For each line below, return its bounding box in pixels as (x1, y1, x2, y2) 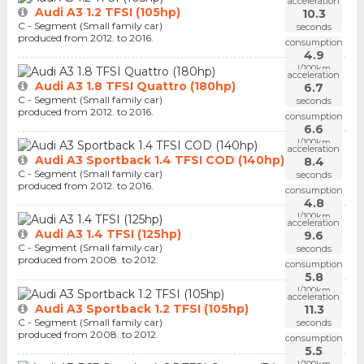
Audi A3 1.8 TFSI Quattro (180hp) (34, 79, 236, 94)
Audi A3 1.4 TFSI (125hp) (34, 227, 181, 242)
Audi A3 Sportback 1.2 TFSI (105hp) (34, 301, 249, 316)
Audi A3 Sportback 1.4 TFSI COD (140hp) (34, 153, 284, 168)
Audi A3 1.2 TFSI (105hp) (34, 5, 180, 20)
